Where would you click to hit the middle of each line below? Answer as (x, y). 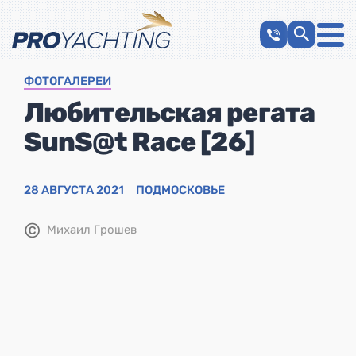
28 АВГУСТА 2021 (74, 190)
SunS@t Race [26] (139, 141)
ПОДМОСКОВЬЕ (180, 190)
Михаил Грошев (92, 229)
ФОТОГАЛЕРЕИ (68, 81)
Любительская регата (169, 112)
